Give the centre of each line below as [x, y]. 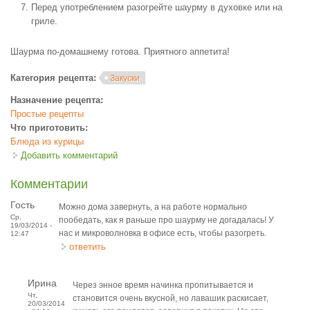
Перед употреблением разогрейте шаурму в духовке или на [157, 7]
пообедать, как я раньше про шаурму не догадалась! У [166, 220]
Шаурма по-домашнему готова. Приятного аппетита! [120, 52]
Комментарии [49, 184]
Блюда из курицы [47, 142]
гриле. [44, 21]
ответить [88, 247]
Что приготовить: [51, 128]
